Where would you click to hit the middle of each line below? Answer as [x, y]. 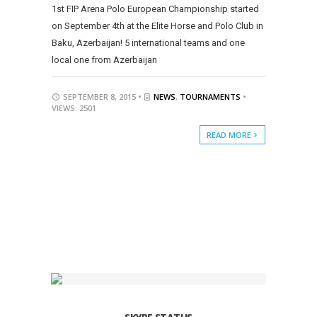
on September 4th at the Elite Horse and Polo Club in [157, 25]
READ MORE [230, 134]
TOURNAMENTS [210, 96]
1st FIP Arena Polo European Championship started [155, 8]
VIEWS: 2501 [74, 108]
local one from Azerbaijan [104, 59]
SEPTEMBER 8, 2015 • [102, 96]
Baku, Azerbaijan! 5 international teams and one [148, 42]
